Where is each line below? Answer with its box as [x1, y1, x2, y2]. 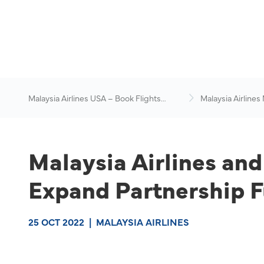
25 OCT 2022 [28, 215, 84, 228]
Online [28, 104, 52, 115]
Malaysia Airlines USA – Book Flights [28, 92, 161, 104]
